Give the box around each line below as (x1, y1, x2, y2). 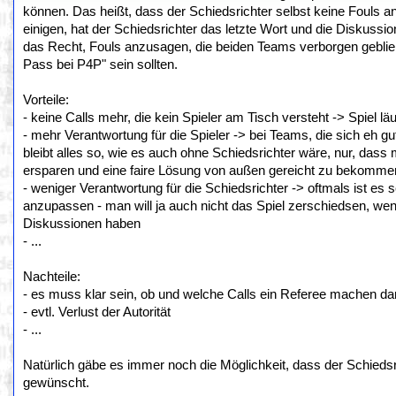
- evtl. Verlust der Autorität (23, 305, 171, 319)
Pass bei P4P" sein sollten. (23, 57, 178, 72)
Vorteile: (23, 93, 69, 107)
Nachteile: (23, 270, 80, 284)
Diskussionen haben (23, 217, 141, 231)
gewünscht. (23, 376, 89, 390)
